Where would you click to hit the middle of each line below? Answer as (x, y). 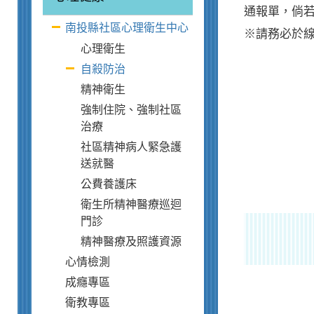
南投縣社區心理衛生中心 (127, 28)
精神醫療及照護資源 (131, 241)
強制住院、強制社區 (131, 110)
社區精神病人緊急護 (131, 147)
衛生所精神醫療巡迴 (131, 204)
